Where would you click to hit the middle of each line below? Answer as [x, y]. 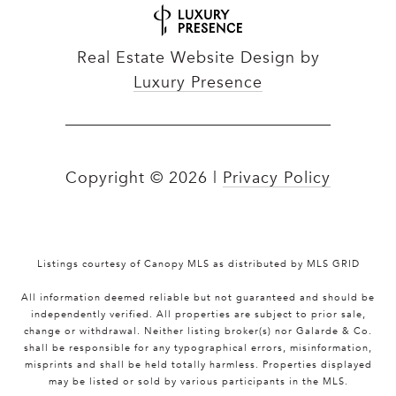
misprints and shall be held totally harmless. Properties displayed [198, 365]
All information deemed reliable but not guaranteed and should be [198, 298]
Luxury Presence [198, 83]
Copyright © [114, 178]
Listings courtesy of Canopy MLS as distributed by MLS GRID [198, 264]
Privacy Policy [277, 178]
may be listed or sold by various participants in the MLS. [198, 382]
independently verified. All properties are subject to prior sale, [198, 315]
